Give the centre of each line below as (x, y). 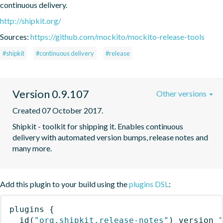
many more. (32, 148)
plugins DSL (149, 184)
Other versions (182, 93)
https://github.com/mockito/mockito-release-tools (117, 36)
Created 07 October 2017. (58, 110)
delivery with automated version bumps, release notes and (110, 137)
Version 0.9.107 (51, 94)
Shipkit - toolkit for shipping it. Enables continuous (98, 126)
